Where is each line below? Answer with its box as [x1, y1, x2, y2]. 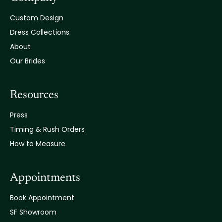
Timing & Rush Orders [10, 124, 85, 134]
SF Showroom [10, 207, 56, 217]
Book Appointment [10, 192, 74, 203]
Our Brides [10, 55, 45, 66]
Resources [10, 89, 58, 101]
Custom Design [10, 12, 63, 23]
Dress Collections [10, 27, 69, 37]
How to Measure [10, 138, 65, 149]
